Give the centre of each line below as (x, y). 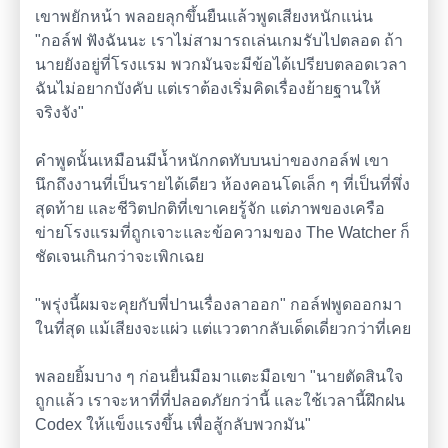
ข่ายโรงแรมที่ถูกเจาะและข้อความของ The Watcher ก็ (222, 232)
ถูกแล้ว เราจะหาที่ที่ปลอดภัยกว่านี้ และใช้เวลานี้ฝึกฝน (220, 400)
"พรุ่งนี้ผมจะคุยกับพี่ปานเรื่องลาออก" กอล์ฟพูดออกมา (218, 304)
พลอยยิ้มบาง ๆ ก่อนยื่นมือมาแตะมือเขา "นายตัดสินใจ (219, 376)
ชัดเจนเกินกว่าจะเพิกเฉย (119, 256)
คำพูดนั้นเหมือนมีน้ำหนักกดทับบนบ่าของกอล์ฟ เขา (212, 160)
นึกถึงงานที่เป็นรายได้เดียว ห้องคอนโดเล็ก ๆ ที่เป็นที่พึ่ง (222, 184)
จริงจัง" (59, 112)
